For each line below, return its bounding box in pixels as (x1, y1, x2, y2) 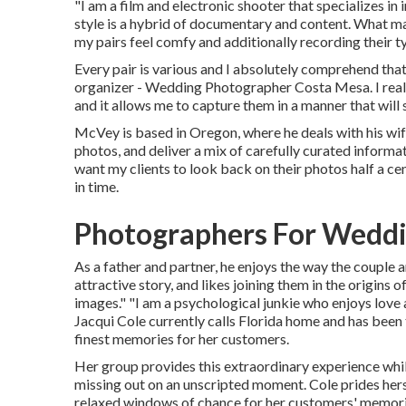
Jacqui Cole (74, 312, 146, 329)
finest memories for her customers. (74, 330, 289, 347)
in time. (74, 178, 119, 195)
